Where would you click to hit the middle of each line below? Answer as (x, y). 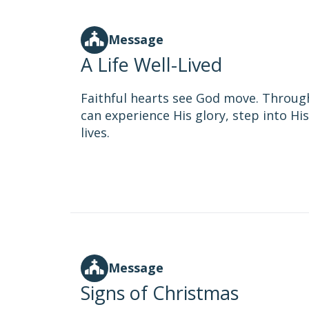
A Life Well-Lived (151, 64)
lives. (95, 132)
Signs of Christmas (160, 293)
